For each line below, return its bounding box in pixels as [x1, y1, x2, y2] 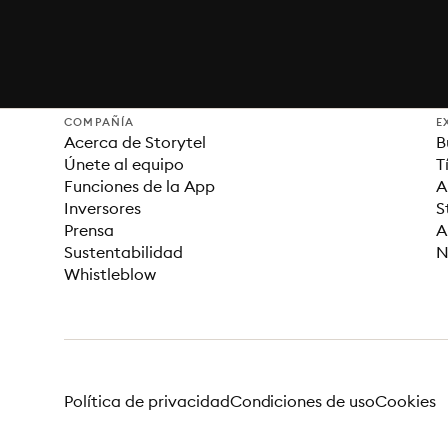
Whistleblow [64, 264, 156, 284]
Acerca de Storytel [64, 132, 206, 152]
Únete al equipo [64, 154, 184, 174]
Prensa [64, 220, 114, 240]
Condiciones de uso [229, 390, 376, 411]
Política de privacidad [64, 390, 230, 411]
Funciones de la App [64, 176, 215, 196]
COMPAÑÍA [64, 115, 135, 129]
